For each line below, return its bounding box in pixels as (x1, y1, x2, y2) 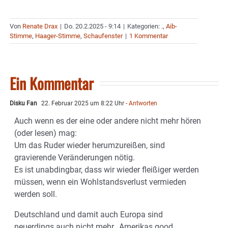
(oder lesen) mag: (14, 128, 77, 138)
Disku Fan (10, 99, 37, 107)
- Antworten (124, 99, 157, 107)
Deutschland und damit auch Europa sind (14, 209, 163, 219)
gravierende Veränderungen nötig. (14, 152, 135, 162)
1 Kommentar (129, 32, 168, 40)
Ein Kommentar (10, 71, 94, 95)
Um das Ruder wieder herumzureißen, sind (14, 140, 165, 150)
